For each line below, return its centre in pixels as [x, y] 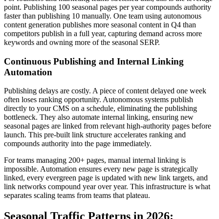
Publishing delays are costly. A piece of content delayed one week [105, 91]
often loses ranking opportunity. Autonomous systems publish [99, 100]
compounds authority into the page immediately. [78, 144]
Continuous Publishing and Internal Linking [94, 61]
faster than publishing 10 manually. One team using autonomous [103, 16]
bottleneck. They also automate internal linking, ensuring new [99, 117]
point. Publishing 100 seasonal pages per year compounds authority [108, 7]
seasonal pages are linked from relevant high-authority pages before [108, 126]
